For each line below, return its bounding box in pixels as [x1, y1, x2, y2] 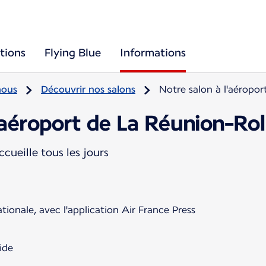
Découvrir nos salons [41, 84, 135, 95]
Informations [120, 46, 186, 59]
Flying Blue [45, 46, 101, 59]
